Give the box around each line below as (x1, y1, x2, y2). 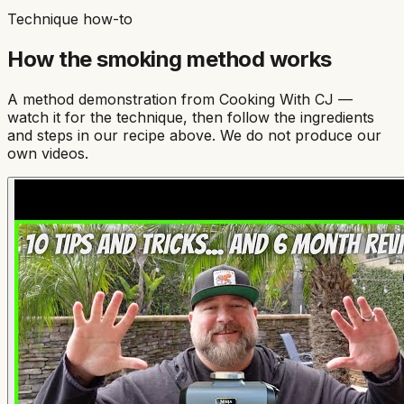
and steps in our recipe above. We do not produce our (7, 125, 381, 144)
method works (181, 45, 332, 72)
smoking (96, 45, 182, 72)
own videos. (7, 143, 88, 162)
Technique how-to (7, 9, 133, 28)
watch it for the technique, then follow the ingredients (7, 107, 374, 126)
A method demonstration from (7, 89, 219, 108)
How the (7, 45, 97, 72)
